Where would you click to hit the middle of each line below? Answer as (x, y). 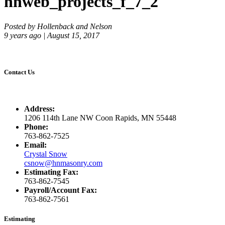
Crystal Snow (46, 154)
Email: (35, 145)
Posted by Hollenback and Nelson (58, 26)
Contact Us (19, 72)
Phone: (36, 127)
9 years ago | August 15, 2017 (52, 35)
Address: (39, 109)
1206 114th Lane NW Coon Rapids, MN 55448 (100, 118)
